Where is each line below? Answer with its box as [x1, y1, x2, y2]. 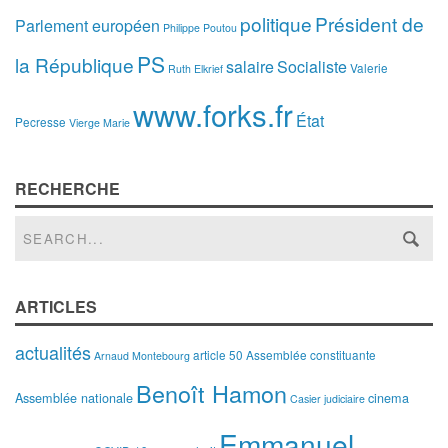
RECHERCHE [15, 177, 120, 200]
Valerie [350, 59, 388, 76]
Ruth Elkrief [168, 61, 223, 76]
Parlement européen [15, 14, 160, 37]
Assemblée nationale [15, 388, 133, 407]
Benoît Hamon [136, 376, 287, 410]
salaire [226, 55, 274, 78]
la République [15, 51, 134, 78]
